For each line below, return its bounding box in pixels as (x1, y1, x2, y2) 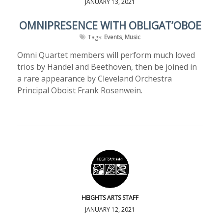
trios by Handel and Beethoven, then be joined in (17, 61, 197, 72)
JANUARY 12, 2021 (85, 205, 135, 214)
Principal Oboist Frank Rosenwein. (17, 85, 142, 96)
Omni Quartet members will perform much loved (17, 50, 195, 60)
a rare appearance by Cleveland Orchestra (17, 73, 172, 84)
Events (104, 33, 122, 41)
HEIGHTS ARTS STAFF (82, 193, 138, 202)
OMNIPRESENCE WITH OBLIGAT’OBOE (19, 19, 201, 32)
